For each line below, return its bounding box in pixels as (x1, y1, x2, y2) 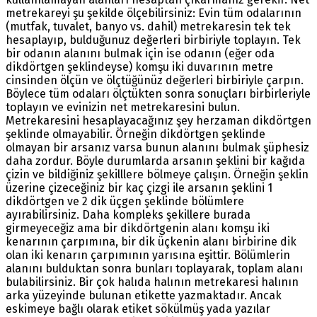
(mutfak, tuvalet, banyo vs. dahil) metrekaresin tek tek (6, 20, 291, 34)
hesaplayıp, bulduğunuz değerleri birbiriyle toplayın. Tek (6, 33, 301, 47)
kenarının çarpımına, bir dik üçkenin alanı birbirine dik (6, 235, 296, 249)
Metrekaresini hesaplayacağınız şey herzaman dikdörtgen (6, 114, 311, 128)
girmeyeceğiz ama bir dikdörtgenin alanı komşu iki (6, 221, 270, 236)
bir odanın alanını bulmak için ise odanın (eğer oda (6, 47, 275, 61)
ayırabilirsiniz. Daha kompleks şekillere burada (6, 208, 250, 222)
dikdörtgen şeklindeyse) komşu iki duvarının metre (6, 60, 273, 74)
